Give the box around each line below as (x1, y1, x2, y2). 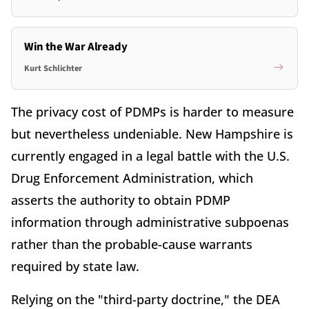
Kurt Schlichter (23, 62, 82, 74)
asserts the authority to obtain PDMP (11, 191, 230, 208)
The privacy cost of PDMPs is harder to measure (11, 103, 294, 120)
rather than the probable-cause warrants (11, 235, 252, 252)
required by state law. (11, 257, 139, 275)
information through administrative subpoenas (11, 213, 289, 230)
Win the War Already (23, 38, 128, 55)
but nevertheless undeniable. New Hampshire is (11, 125, 293, 142)
